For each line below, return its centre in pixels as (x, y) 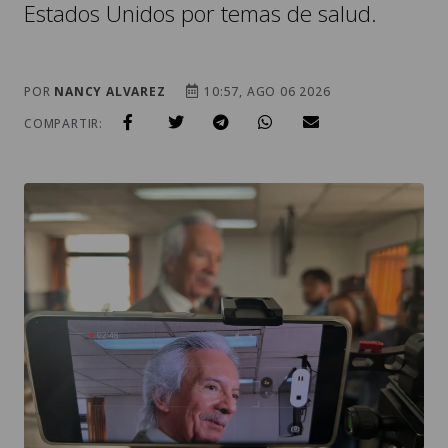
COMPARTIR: (63, 124)
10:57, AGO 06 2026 (265, 92)
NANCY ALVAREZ (110, 92)
